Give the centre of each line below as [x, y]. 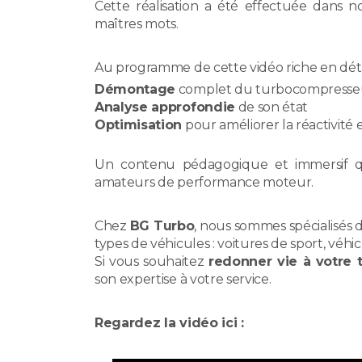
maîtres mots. [137, 23]
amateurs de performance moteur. [204, 182]
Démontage [135, 89]
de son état [271, 107]
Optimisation [139, 124]
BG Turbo [162, 225]
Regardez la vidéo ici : [169, 322]
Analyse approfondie [165, 107]
